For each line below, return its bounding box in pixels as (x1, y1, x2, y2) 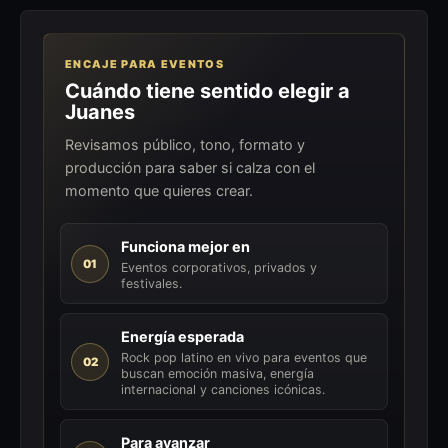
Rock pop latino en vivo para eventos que (120, 350, 367, 366)
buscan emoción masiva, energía (120, 366, 314, 382)
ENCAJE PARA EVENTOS (65, 56, 224, 71)
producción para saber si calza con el (65, 158, 316, 176)
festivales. (120, 276, 182, 292)
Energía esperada (120, 327, 244, 345)
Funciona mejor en (120, 238, 250, 256)
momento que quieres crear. (65, 181, 254, 199)
